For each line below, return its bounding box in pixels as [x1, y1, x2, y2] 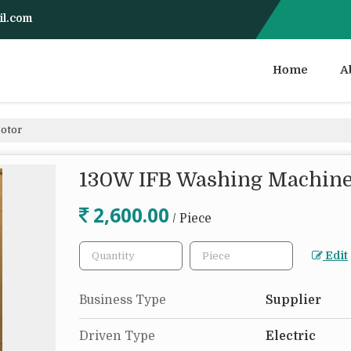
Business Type [79, 293, 166, 307]
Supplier [266, 293, 321, 307]
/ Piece [172, 212, 212, 226]
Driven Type [79, 329, 155, 343]
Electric [266, 329, 316, 343]
